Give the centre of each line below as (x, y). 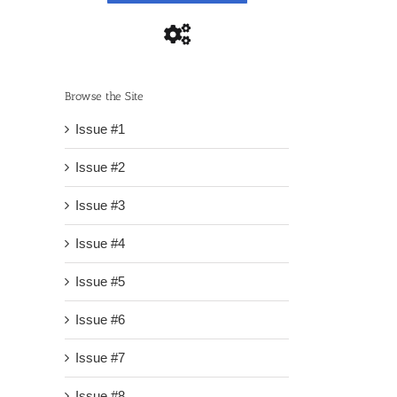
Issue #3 (100, 206)
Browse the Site (104, 96)
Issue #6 (100, 320)
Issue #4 (100, 244)
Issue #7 (100, 358)
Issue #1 (100, 129)
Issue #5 (100, 282)
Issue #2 (100, 167)
